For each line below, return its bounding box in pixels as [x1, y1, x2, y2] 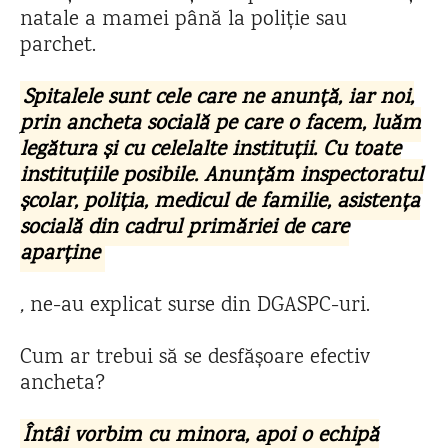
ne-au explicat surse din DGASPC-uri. [30, 291, 370, 322]
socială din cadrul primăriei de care [20, 213, 349, 244]
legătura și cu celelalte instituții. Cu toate [20, 135, 401, 166]
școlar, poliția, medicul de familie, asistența [20, 187, 420, 218]
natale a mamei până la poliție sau [20, 5, 347, 36]
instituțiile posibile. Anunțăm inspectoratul [20, 161, 423, 192]
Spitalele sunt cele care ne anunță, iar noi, [23, 83, 414, 114]
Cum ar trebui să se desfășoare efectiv [20, 343, 370, 374]
